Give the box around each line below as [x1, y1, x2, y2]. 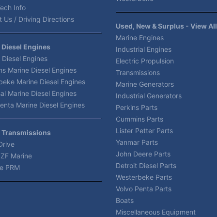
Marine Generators [116, 80, 174, 88]
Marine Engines [116, 33, 164, 42]
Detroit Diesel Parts [116, 161, 176, 170]
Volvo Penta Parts [116, 185, 171, 193]
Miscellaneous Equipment [116, 208, 196, 216]
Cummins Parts [116, 115, 163, 123]
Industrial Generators [116, 92, 182, 100]
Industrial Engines [116, 45, 171, 53]
